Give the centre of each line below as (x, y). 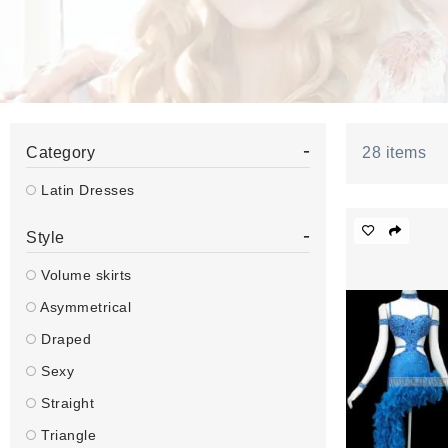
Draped (63, 339)
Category (60, 152)
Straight (65, 403)
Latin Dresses (85, 190)
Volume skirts (84, 275)
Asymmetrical (83, 307)
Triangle (66, 435)
